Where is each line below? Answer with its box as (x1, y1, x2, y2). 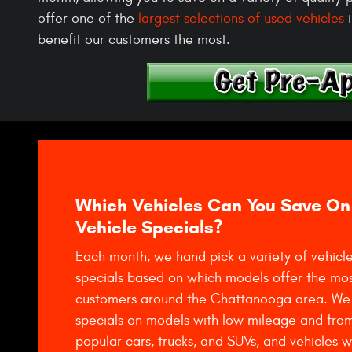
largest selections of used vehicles (138, 9, 344, 27)
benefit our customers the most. (38, 31, 230, 48)
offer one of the (38, 9, 138, 27)
